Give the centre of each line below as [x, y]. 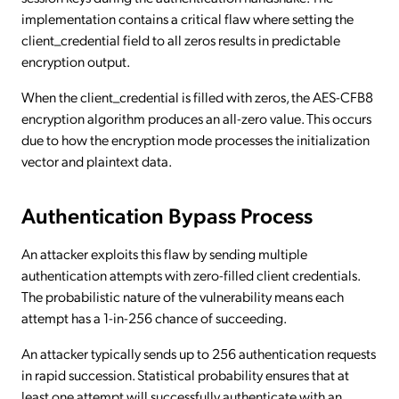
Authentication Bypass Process [167, 214]
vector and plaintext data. [97, 160]
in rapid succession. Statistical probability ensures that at [185, 374]
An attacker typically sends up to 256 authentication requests [199, 353]
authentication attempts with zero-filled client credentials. [191, 274]
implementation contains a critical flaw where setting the [187, 18]
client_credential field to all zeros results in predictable [181, 39]
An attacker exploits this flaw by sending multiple [164, 253]
